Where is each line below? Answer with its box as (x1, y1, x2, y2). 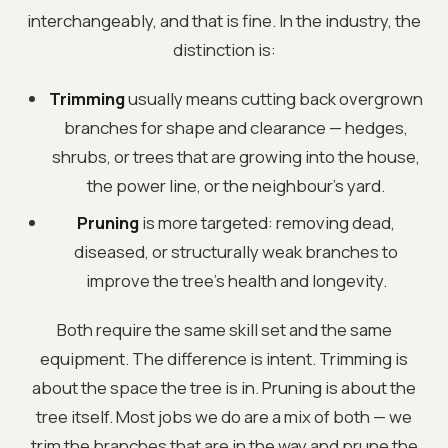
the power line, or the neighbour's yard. (87, 173, 385, 197)
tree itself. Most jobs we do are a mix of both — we (36, 404, 412, 428)
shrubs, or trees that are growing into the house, (52, 144, 420, 168)
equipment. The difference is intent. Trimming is (40, 346, 408, 370)
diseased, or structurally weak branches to (74, 239, 398, 263)
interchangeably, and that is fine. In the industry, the (27, 8, 421, 32)
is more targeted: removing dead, (139, 210, 395, 234)
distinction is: (172, 37, 276, 61)
